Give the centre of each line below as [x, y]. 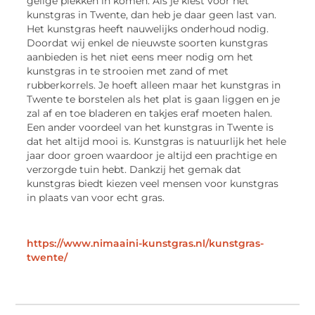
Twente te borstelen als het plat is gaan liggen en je [154, 99]
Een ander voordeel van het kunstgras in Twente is [150, 127]
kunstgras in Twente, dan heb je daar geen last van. [152, 14]
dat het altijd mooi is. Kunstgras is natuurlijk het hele [157, 141]
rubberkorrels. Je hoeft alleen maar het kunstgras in [154, 85]
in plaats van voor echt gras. [96, 197]
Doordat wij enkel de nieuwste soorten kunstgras [148, 43]
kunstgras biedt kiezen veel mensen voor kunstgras [153, 183]
